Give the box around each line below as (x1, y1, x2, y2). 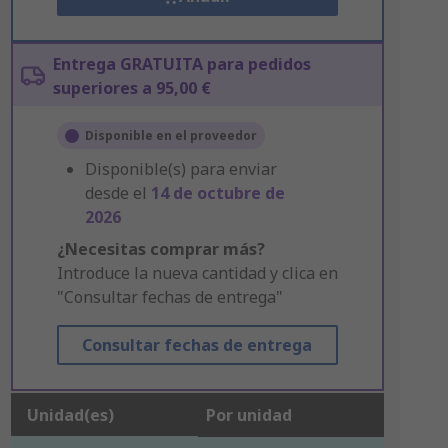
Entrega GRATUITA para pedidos (52, 53, 311, 75)
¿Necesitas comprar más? (56, 238, 265, 260)
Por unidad (205, 404, 292, 426)
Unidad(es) (26, 404, 114, 426)
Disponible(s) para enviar (84, 158, 277, 180)
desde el (84, 182, 151, 204)
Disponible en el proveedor (84, 127, 257, 144)
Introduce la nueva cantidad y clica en (56, 262, 338, 284)
